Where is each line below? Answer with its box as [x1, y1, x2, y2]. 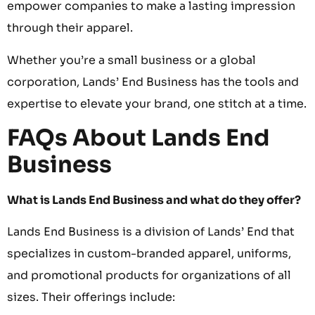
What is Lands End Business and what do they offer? [7, 192, 301, 207]
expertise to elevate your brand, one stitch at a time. [7, 96, 307, 111]
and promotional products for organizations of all [7, 268, 291, 283]
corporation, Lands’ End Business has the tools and [7, 74, 299, 89]
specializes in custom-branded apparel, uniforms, [7, 246, 291, 262]
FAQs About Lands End [7, 123, 270, 152]
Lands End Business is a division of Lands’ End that [7, 224, 295, 240]
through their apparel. [7, 20, 133, 36]
